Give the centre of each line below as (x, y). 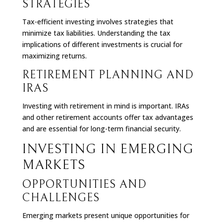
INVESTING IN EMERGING (108, 149)
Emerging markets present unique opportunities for (106, 215)
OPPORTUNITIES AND (84, 184)
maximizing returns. (54, 55)
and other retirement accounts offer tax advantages (108, 117)
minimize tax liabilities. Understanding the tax (96, 33)
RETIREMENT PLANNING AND (108, 75)
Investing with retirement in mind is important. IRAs (106, 106)
